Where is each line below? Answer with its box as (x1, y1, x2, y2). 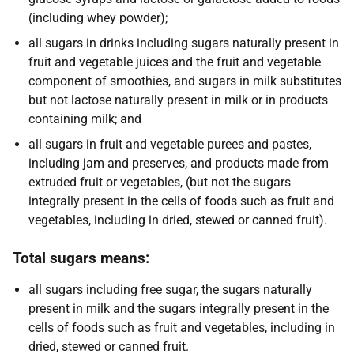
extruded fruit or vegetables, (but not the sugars (28, 175, 291, 190)
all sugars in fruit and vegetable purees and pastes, (28, 137, 311, 152)
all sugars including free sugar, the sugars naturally (28, 282, 312, 297)
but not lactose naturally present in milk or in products (28, 92, 328, 107)
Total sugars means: (13, 249, 149, 267)
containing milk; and (28, 111, 141, 126)
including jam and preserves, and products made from (28, 156, 329, 171)
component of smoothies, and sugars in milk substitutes (28, 73, 341, 88)
